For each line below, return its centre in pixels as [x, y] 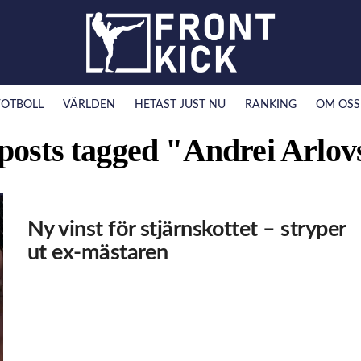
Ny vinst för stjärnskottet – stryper [187, 229]
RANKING [270, 104]
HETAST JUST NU [180, 104]
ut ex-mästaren [98, 252]
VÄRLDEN [89, 104]
